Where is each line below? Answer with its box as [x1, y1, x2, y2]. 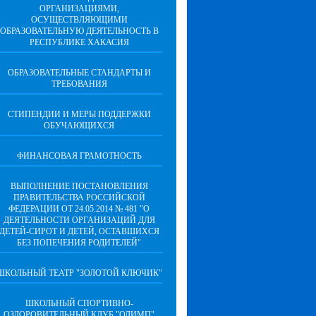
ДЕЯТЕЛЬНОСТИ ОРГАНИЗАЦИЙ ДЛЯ [3, 215, 155, 225]
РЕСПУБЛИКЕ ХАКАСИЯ [29, 37, 129, 47]
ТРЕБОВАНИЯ [51, 79, 107, 89]
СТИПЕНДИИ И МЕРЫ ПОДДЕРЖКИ [7, 109, 151, 119]
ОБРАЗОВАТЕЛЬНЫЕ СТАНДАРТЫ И [7, 68, 151, 78]
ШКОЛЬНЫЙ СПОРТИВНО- [25, 298, 133, 308]
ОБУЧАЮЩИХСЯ [44, 121, 114, 130]
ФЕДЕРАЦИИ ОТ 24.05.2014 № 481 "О [8, 204, 150, 214]
